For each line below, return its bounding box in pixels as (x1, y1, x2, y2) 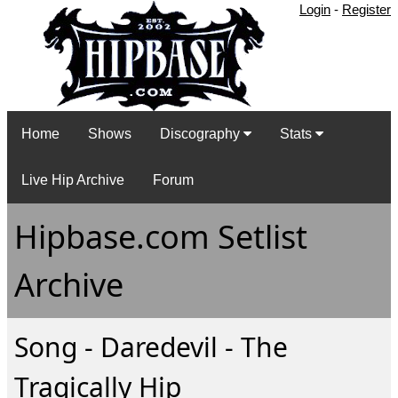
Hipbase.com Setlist (14, 214, 307, 259)
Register (342, 2, 391, 18)
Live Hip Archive (21, 172, 124, 188)
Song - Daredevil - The (14, 328, 288, 365)
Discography (160, 126, 243, 142)
